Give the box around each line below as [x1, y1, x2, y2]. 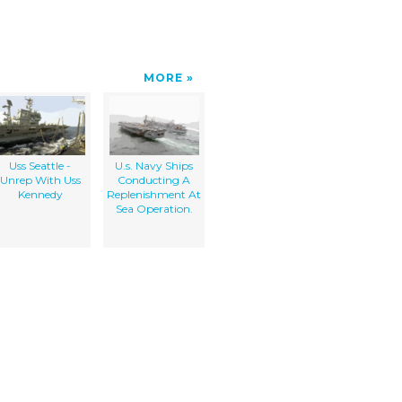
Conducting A [118, 172, 190, 187]
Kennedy [17, 187, 63, 201]
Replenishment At [107, 187, 201, 201]
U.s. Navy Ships [115, 158, 193, 172]
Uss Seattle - [9, 158, 71, 172]
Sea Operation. [115, 201, 193, 215]
